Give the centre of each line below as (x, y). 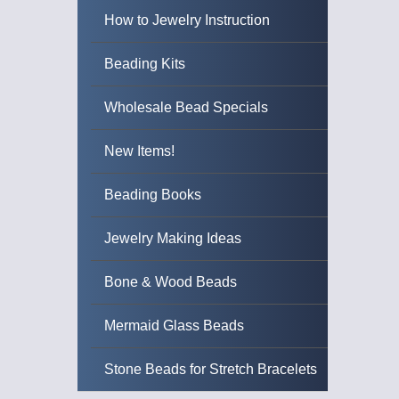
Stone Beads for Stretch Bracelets (211, 369)
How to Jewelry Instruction (187, 20)
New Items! (139, 151)
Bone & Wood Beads (171, 282)
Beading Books (153, 195)
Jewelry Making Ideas (173, 238)
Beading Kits (145, 64)
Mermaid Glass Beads (174, 326)
